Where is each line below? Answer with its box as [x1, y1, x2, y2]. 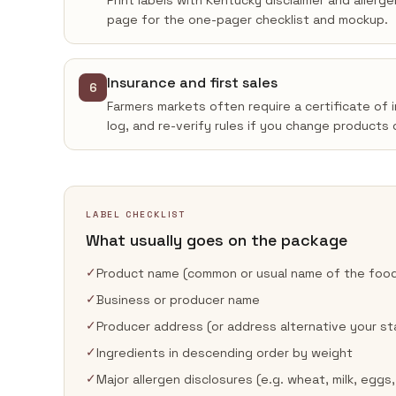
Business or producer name [96, 292, 260, 308]
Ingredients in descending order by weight [96, 345, 353, 361]
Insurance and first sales [107, 73, 278, 92]
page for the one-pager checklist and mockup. [107, 11, 388, 27]
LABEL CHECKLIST [86, 209, 186, 220]
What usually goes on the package [86, 230, 347, 250]
